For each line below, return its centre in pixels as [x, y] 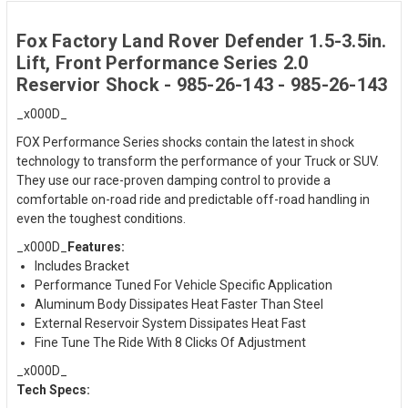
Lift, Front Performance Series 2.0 [163, 62]
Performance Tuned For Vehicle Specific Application [184, 285]
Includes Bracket [82, 265]
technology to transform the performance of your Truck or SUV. [198, 161]
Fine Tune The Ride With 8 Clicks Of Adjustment [170, 342]
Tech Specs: [53, 389]
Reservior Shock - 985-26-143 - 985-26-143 [202, 84]
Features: [96, 246]
